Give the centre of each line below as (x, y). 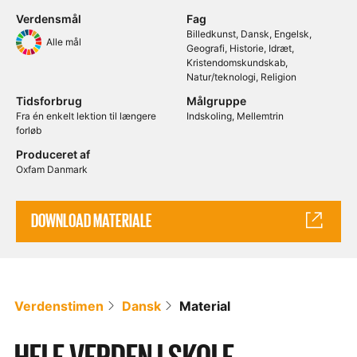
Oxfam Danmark (52, 169)
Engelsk (292, 33)
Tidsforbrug (49, 100)
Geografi (206, 48)
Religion (279, 76)
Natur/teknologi (221, 76)
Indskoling (209, 116)
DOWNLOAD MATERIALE (92, 221)
